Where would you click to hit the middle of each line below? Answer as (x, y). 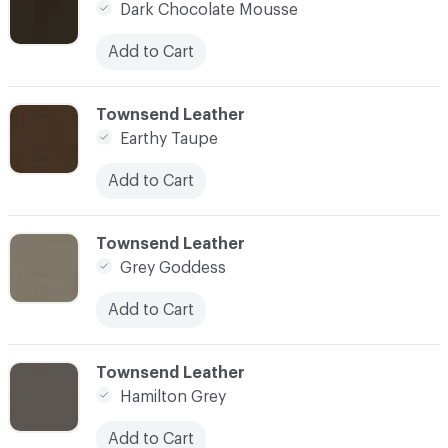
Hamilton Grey (173, 396)
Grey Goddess (173, 267)
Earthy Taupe (169, 138)
